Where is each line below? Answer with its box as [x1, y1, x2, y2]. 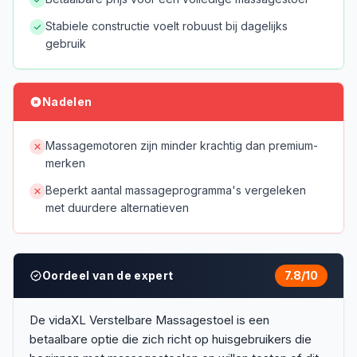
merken [45, 156, 85, 170]
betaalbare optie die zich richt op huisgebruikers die [29, 331, 312, 347]
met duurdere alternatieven [45, 201, 189, 214]
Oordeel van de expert [42, 269, 174, 282]
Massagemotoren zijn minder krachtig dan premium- [45, 139, 318, 152]
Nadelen [42, 95, 92, 108]
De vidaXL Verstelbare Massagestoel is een [29, 312, 269, 328]
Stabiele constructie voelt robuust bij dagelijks [45, 19, 288, 33]
